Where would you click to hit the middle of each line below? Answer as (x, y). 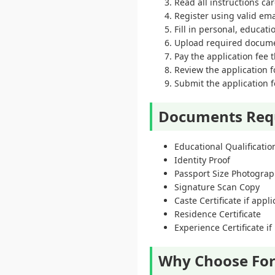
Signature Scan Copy (217, 187)
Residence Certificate (218, 214)
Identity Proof (202, 160)
